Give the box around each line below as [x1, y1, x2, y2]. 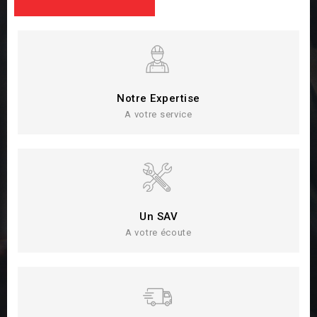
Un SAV [139, 209, 178, 223]
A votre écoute [125, 226, 192, 238]
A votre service [125, 108, 192, 120]
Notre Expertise [117, 91, 200, 105]
